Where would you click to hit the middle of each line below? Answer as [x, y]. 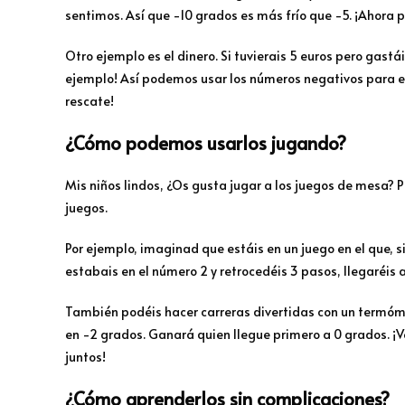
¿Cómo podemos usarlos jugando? [206, 143]
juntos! [85, 357]
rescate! [89, 101]
